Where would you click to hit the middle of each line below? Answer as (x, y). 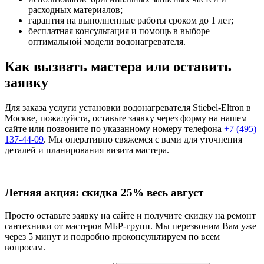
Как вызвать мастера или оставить (118, 66)
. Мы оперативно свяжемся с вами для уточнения (143, 139)
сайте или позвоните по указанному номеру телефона (114, 128)
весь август (174, 193)
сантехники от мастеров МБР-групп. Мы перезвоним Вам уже (131, 226)
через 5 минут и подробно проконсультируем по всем (112, 237)
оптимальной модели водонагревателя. (107, 41)
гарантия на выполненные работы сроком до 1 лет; (131, 20)
